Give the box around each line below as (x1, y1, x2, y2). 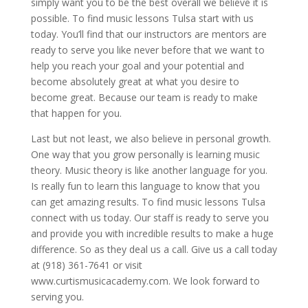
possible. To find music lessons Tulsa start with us (30, 12, 254, 25)
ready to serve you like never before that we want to (30, 43, 265, 57)
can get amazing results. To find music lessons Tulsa (30, 195, 265, 209)
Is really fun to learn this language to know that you (30, 179, 260, 193)
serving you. (30, 290, 84, 304)
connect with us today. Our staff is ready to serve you (30, 211, 269, 225)
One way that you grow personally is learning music (30, 148, 260, 162)
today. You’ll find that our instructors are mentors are (30, 27, 267, 41)
